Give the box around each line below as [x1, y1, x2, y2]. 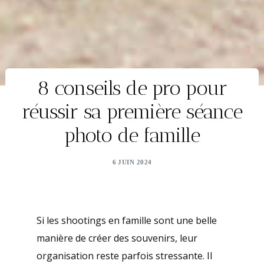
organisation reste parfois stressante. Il [36, 249, 212, 263]
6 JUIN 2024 [112, 158, 152, 166]
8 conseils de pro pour [37, 75, 227, 100]
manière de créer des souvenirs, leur [36, 232, 197, 245]
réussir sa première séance [21, 99, 243, 124]
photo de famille [64, 123, 200, 147]
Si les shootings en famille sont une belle [36, 214, 217, 227]
